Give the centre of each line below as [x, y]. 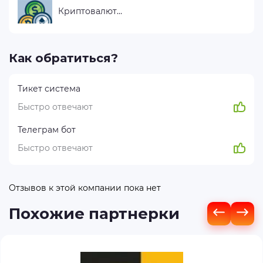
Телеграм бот [47, 129]
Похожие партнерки [94, 214]
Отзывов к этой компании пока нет [85, 188]
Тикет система [49, 89]
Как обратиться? [63, 58]
